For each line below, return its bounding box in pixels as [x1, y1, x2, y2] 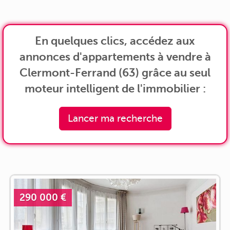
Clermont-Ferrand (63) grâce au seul [20, 66, 210, 79]
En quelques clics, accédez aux [35, 34, 195, 47]
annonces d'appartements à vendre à [19, 50, 211, 63]
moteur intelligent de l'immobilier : [24, 82, 206, 95]
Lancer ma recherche [67, 112, 163, 124]
